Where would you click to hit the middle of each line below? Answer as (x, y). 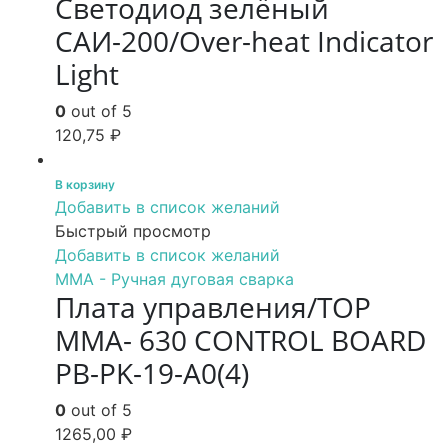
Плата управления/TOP (213, 307)
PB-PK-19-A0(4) (152, 373)
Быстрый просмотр (133, 231)
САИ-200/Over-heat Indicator (244, 41)
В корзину (85, 184)
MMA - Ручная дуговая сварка (174, 279)
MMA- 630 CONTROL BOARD (240, 340)
